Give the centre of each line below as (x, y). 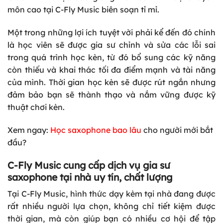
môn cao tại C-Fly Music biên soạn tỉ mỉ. (84, 10)
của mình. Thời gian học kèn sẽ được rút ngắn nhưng (111, 82)
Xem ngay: (29, 130)
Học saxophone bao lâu (96, 130)
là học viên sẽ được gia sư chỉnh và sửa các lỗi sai (111, 45)
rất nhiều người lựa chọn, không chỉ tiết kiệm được (111, 206)
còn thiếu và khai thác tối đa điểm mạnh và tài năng (111, 70)
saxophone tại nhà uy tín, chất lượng (90, 177)
